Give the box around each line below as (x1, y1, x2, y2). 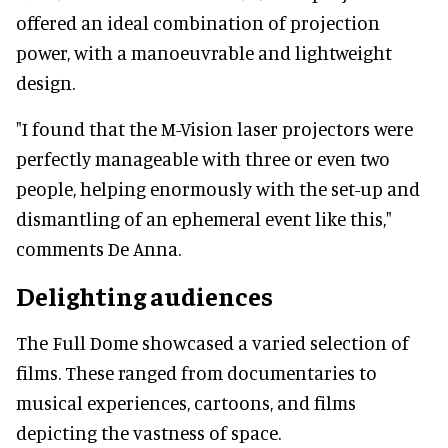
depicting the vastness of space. (16, 420, 281, 444)
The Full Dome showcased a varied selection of (16, 330, 409, 354)
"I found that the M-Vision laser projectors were (16, 116, 413, 140)
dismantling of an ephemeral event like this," (16, 206, 392, 230)
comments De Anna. (16, 236, 181, 260)
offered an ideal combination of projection (16, 10, 380, 34)
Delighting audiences (16, 278, 273, 312)
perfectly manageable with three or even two (16, 146, 390, 170)
